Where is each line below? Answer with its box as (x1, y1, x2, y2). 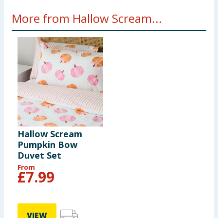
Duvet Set (18, 149, 61, 162)
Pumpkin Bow (18, 139, 77, 151)
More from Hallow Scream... (12, 10, 162, 26)
